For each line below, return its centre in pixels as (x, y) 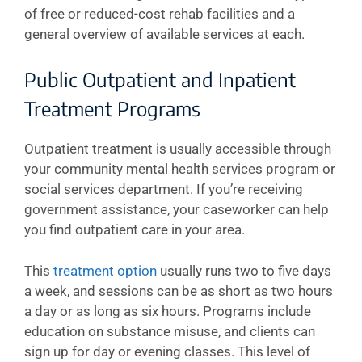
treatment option (105, 270)
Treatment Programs (112, 108)
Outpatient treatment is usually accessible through (178, 149)
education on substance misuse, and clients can (170, 331)
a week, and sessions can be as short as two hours (179, 290)
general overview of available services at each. (164, 34)
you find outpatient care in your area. (135, 229)
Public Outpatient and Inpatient (160, 79)
